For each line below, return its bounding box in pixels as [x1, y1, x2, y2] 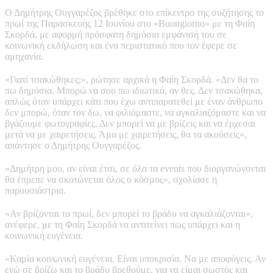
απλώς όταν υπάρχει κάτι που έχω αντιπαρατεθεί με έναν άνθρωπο [5, 96, 263, 107]
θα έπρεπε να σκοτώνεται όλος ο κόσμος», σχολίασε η [5, 174, 217, 185]
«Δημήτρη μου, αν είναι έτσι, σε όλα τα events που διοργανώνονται [5, 163, 266, 174]
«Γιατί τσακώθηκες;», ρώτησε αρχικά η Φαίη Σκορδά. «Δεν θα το [5, 74, 258, 85]
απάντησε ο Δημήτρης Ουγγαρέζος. [5, 140, 141, 151]
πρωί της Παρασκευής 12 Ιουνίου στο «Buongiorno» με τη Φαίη [5, 18, 255, 29]
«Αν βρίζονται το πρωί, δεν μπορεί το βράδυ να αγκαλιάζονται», [5, 208, 253, 219]
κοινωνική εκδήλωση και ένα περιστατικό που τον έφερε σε [5, 40, 237, 51]
